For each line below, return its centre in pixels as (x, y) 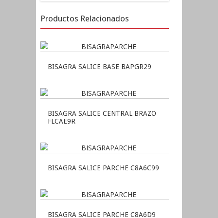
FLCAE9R (62, 121)
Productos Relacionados (85, 18)
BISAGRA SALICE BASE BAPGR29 (100, 66)
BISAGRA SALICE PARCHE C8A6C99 (103, 168)
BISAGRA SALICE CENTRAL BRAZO (102, 113)
